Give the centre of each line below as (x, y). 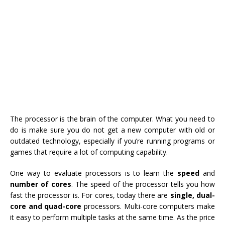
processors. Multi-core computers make (148, 206)
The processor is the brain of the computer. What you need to (113, 119)
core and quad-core (46, 206)
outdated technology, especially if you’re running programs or (113, 141)
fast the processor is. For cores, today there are (90, 195)
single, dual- (192, 195)
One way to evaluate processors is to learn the (94, 173)
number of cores (41, 184)
